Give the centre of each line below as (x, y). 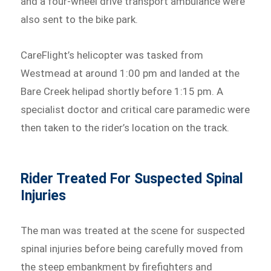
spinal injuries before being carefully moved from (132, 249)
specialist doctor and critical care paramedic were (135, 110)
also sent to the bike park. (80, 19)
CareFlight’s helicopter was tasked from (112, 55)
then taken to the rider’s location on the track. (125, 128)
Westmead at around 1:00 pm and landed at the (130, 73)
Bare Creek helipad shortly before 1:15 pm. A (122, 92)
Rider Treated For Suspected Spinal (132, 179)
